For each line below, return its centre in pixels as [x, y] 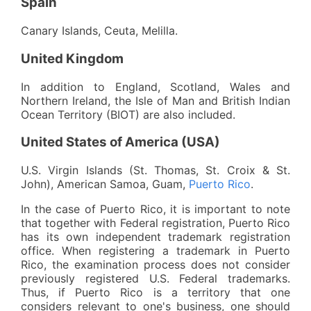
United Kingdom [72, 58]
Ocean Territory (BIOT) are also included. [128, 114]
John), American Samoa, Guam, [105, 184]
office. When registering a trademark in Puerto [155, 251]
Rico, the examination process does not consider [155, 265]
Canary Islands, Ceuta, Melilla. [99, 31]
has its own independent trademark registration [155, 237]
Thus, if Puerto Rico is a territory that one [155, 293]
